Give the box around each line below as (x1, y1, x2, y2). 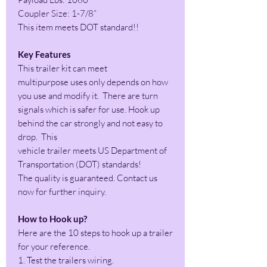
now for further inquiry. (18, 186, 106, 197)
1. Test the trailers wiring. (18, 254, 114, 266)
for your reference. (18, 241, 90, 252)
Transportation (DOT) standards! (18, 159, 143, 170)
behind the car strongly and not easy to (18, 117, 163, 129)
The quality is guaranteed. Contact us (18, 172, 157, 184)
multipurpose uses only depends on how (18, 76, 168, 88)
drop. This (18, 131, 57, 142)
